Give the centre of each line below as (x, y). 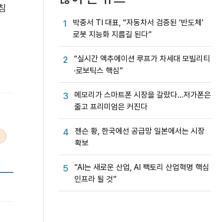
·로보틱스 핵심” (98, 71)
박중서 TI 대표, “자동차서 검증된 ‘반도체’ (138, 23)
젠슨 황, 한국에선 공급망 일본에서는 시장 (140, 131)
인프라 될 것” (95, 179)
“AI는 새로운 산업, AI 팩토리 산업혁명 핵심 (142, 167)
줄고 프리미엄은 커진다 (111, 107)
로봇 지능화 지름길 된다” (112, 34)
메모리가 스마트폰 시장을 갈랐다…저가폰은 (143, 95)
